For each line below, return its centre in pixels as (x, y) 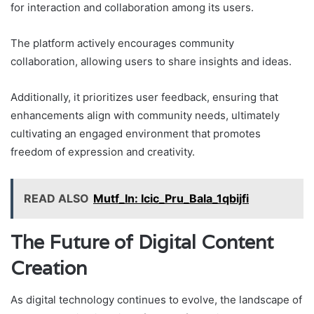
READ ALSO (56, 199)
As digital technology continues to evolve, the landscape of (156, 299)
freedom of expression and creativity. (103, 152)
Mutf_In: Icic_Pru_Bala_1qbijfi (171, 199)
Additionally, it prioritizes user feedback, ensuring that (144, 97)
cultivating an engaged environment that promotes (136, 134)
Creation (49, 268)
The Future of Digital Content (142, 243)
